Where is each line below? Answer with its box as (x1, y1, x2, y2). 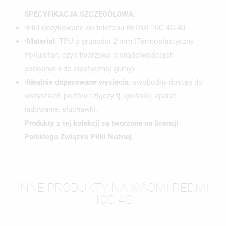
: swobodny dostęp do (129, 78, 203, 87)
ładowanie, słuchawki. (24, 105, 98, 115)
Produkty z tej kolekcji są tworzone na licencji (24, 119, 179, 128)
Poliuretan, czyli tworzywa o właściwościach (24, 50, 174, 60)
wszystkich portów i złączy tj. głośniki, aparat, (24, 91, 178, 101)
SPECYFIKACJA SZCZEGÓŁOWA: (24, 10, 135, 19)
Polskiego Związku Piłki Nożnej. (24, 132, 134, 142)
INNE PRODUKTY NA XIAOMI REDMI (17, 181, 209, 195)
